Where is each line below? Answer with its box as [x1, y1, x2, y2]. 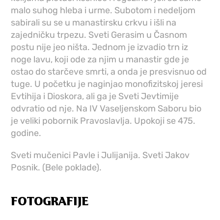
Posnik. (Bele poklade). [11, 162, 104, 173]
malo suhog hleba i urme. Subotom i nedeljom [11, 4, 196, 16]
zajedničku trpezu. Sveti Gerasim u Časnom [11, 29, 188, 40]
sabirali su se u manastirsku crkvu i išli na [11, 17, 177, 28]
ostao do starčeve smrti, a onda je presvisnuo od [11, 66, 207, 77]
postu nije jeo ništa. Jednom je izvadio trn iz [11, 41, 189, 53]
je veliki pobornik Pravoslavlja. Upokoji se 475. [11, 115, 196, 126]
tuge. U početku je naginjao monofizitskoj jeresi [11, 78, 203, 89]
